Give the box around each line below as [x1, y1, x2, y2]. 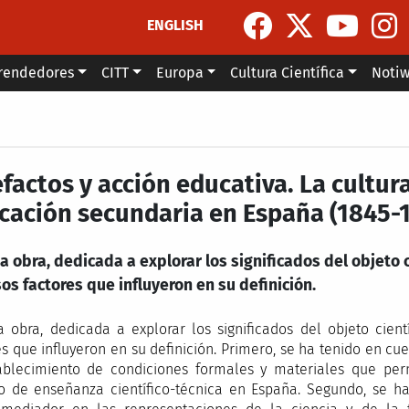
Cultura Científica [230, 64, 345, 81]
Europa [155, 64, 204, 81]
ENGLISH [147, 16, 204, 34]
